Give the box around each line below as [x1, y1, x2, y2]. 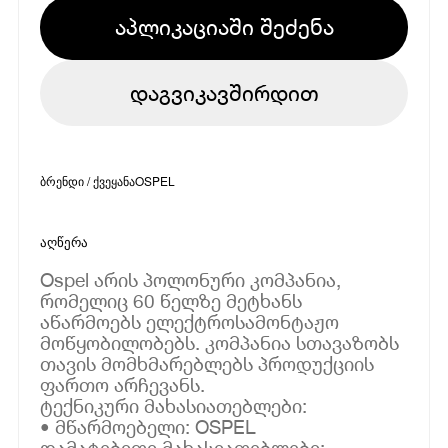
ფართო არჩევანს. [40, 372, 206, 396]
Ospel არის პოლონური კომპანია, [40, 267, 342, 291]
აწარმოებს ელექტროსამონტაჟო [40, 309, 340, 333]
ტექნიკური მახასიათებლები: [40, 393, 308, 417]
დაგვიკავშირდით [129, 79, 319, 106]
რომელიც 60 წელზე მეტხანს [40, 288, 303, 312]
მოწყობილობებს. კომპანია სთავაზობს [40, 330, 400, 354]
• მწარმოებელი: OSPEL [40, 414, 257, 438]
